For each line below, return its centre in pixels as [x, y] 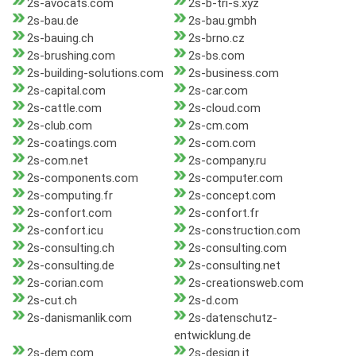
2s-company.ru [227, 161]
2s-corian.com [65, 283]
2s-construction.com [244, 231]
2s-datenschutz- [232, 318]
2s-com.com [222, 143]
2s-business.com [233, 74]
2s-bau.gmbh [222, 21]
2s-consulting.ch [71, 248]
